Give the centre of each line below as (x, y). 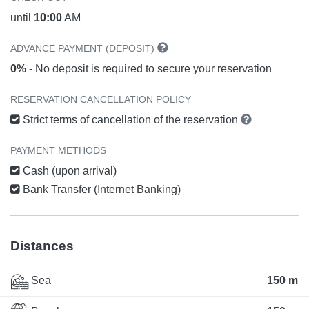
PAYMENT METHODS (58, 151)
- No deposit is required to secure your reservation (149, 69)
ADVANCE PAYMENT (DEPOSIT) (84, 49)
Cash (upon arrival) (68, 171)
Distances (42, 246)
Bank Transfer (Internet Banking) (100, 190)
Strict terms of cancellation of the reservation (130, 120)
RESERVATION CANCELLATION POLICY (101, 100)
